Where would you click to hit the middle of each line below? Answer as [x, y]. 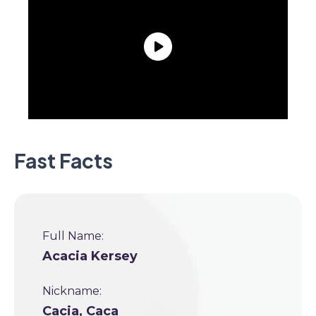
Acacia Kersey [90, 256]
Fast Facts [63, 160]
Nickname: [72, 291]
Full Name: [73, 236]
